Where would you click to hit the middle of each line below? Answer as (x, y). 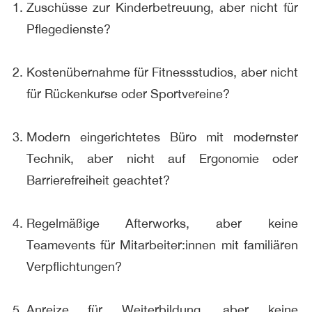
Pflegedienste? (68, 29)
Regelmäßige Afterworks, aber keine (162, 223)
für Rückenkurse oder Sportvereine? (128, 93)
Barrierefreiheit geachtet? (98, 180)
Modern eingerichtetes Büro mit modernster (162, 136)
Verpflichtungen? (74, 266)
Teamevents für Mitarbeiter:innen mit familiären (162, 244)
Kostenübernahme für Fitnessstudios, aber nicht (162, 72)
